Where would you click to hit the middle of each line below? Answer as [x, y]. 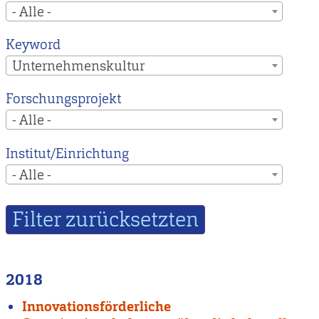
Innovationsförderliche [97, 306]
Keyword [33, 44]
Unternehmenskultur [78, 66]
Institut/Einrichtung [67, 153]
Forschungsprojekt [63, 99]
